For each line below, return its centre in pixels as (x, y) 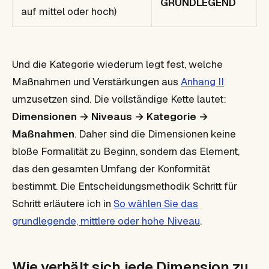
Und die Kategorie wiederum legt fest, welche (117, 64)
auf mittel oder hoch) (69, 11)
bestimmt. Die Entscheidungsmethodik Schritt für (125, 186)
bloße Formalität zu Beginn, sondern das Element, (126, 151)
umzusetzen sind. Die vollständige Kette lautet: (119, 99)
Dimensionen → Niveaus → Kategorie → (110, 116)
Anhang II (202, 81)
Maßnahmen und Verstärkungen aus (96, 81)
